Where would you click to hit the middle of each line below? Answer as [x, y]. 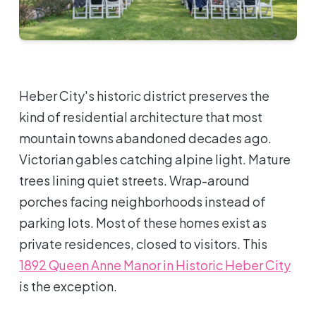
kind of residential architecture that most [141, 116]
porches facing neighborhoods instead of [143, 201]
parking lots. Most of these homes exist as [143, 222]
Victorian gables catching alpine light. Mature [155, 159]
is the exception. [68, 286]
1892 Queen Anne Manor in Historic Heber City [155, 265]
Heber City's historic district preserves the [145, 95]
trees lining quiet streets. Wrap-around [135, 180]
